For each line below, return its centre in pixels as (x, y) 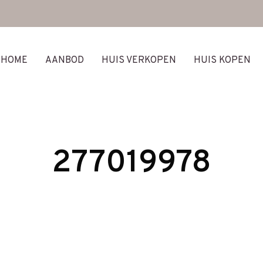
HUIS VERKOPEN (139, 60)
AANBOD (65, 60)
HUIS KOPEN (222, 60)
